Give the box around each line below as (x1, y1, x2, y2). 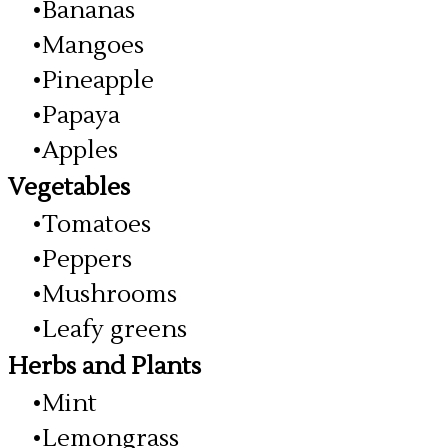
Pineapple (42, 65, 154, 96)
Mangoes (42, 30, 144, 61)
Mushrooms (42, 279, 177, 310)
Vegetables (8, 172, 130, 203)
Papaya (42, 100, 120, 131)
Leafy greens (42, 314, 187, 345)
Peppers (42, 244, 132, 275)
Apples (42, 135, 118, 166)
